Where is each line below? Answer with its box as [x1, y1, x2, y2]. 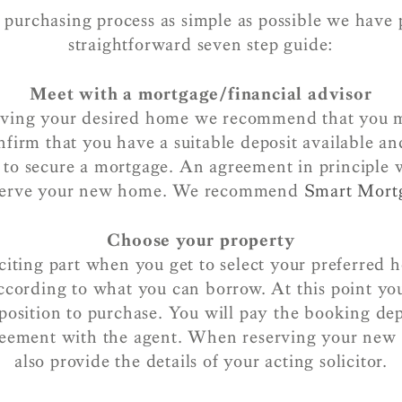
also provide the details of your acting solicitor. [14, 349, 388, 371]
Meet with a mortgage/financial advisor [30, 82, 372, 104]
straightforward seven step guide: [67, 32, 335, 55]
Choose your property [107, 228, 295, 250]
